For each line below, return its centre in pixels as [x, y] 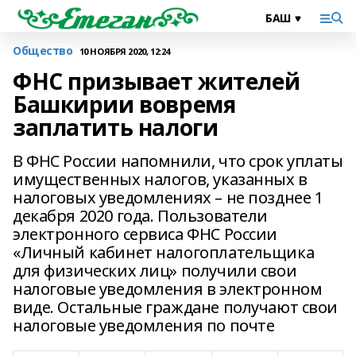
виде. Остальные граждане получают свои [176, 307]
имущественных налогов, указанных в [160, 179]
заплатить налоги [116, 127]
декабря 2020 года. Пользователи [140, 216]
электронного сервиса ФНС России [145, 234]
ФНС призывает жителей [157, 81]
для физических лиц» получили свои [155, 271]
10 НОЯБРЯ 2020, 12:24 [124, 51]
